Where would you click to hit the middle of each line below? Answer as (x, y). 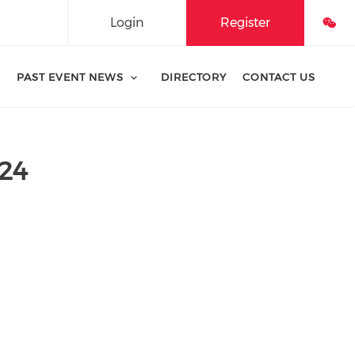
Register (245, 23)
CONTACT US (279, 77)
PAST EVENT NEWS (70, 77)
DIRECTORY (193, 77)
